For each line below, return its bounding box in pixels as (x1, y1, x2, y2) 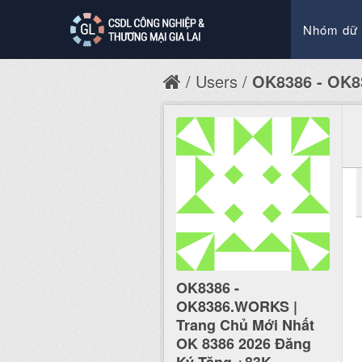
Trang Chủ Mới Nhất (176, 314, 314, 336)
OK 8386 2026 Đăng (176, 333, 311, 355)
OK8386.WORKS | (176, 296, 297, 318)
